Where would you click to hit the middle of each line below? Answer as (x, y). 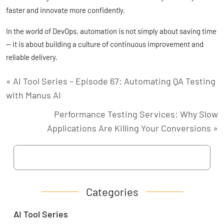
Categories (112, 192)
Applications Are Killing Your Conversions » (132, 128)
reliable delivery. (32, 57)
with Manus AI (33, 95)
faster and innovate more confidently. (65, 10)
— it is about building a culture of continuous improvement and (105, 44)
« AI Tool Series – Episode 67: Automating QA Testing (111, 81)
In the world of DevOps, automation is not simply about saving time (111, 31)
